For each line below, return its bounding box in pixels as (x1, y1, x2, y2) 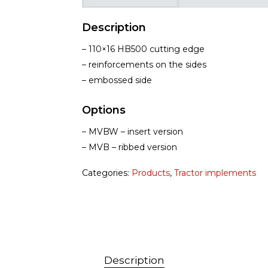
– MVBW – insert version (81, 126, 183, 138)
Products (131, 167, 170, 179)
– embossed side (81, 75, 152, 86)
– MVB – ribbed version (81, 142, 177, 153)
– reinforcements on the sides (81, 59, 206, 71)
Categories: (81, 167, 132, 179)
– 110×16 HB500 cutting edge (81, 44, 205, 55)
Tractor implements (173, 167, 256, 179)
